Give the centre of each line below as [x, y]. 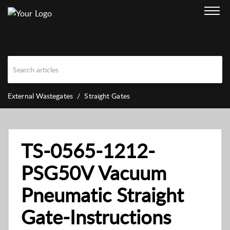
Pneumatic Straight [102, 195]
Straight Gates [107, 96]
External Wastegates [40, 96]
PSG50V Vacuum [94, 173]
